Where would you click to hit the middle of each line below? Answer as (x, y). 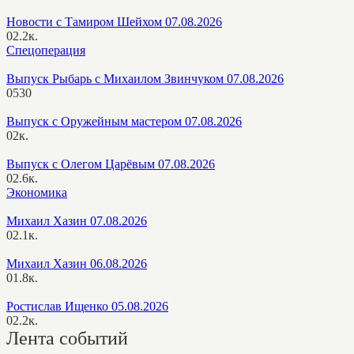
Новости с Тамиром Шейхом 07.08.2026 (114, 21)
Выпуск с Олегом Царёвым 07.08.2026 (111, 164)
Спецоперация (46, 50)
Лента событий (67, 338)
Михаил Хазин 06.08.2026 (77, 263)
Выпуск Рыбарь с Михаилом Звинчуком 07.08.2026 (145, 78)
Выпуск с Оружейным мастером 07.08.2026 (124, 121)
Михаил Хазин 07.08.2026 (77, 220)
